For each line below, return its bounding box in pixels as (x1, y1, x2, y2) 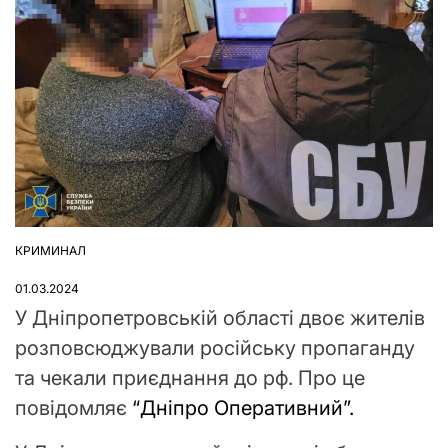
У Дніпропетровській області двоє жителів (15, 305, 425, 330)
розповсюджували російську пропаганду (15, 335, 415, 360)
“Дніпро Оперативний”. (127, 395, 354, 420)
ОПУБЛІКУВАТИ (14, 250, 108, 266)
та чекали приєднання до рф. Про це (15, 365, 365, 390)
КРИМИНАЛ (15, 242, 86, 258)
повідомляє (15, 395, 127, 420)
